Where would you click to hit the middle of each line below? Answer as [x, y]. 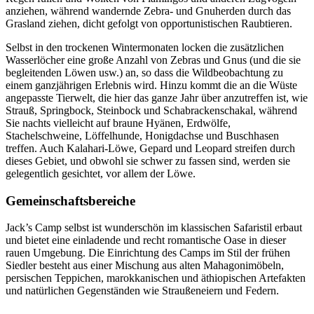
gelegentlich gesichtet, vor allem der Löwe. [101, 173]
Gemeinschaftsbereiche [70, 200]
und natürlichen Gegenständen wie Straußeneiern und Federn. [142, 291]
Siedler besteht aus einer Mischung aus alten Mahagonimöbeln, [145, 266]
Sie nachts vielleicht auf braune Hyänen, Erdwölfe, [118, 123]
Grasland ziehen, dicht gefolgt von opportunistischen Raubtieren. [149, 23]
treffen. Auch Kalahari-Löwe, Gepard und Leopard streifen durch [150, 148]
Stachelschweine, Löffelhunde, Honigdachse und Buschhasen [142, 135]
